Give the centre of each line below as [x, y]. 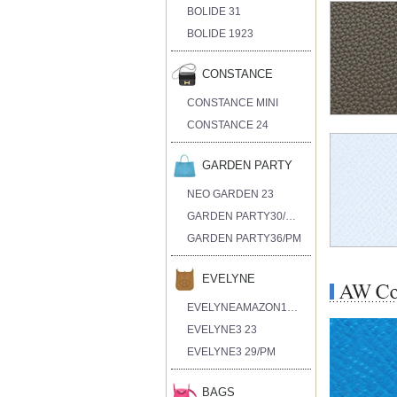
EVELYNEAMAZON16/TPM [293, 307]
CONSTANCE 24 [228, 125]
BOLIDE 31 [214, 11]
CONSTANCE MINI [233, 102]
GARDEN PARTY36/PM [245, 238]
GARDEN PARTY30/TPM [291, 216]
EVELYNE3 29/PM [232, 351]
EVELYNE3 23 [222, 329]
